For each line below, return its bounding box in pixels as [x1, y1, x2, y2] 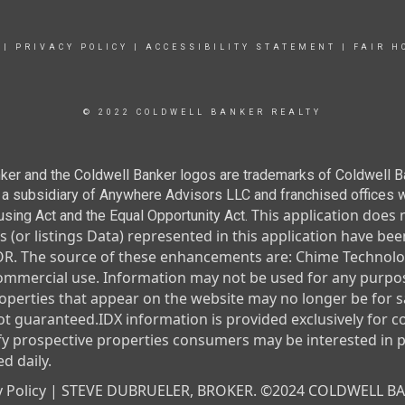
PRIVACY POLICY [14, 42, 128, 52]
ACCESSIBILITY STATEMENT [145, 42, 336, 52]
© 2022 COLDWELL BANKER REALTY [83, 108, 322, 118]
